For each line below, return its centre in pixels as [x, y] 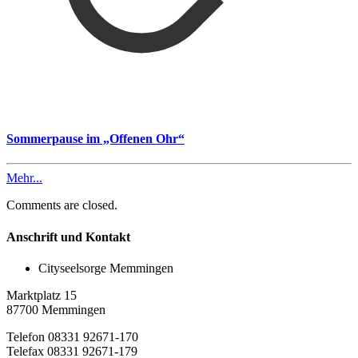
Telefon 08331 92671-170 [72, 337]
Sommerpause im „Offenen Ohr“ [95, 139]
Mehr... [24, 178]
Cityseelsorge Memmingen [106, 268]
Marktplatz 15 [42, 295]
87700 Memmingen [56, 310]
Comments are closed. [62, 205]
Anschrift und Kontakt [68, 237]
